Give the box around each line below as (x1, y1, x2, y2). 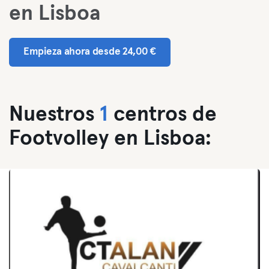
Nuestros (9, 104, 100, 125)
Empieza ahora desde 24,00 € (23, 47, 156, 57)
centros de (108, 104, 217, 125)
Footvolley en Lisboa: (9, 128, 211, 149)
